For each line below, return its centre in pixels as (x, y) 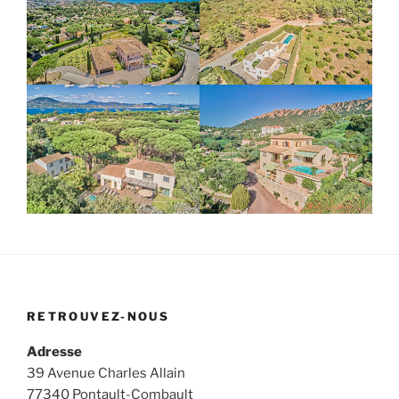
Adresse (54, 352)
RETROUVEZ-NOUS (98, 316)
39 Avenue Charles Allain (106, 374)
